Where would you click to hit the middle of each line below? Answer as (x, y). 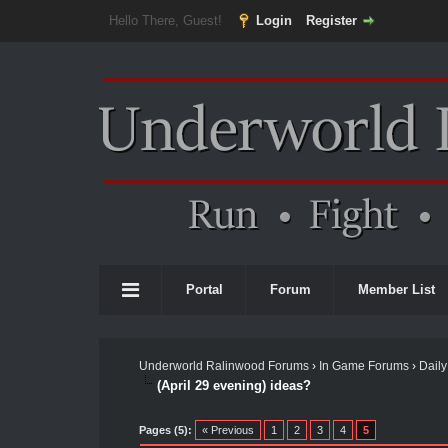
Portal (204, 289)
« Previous (227, 429)
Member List (396, 289)
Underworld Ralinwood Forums (223, 366)
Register (331, 20)
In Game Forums (363, 366)
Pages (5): (165, 429)
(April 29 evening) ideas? (233, 385)
